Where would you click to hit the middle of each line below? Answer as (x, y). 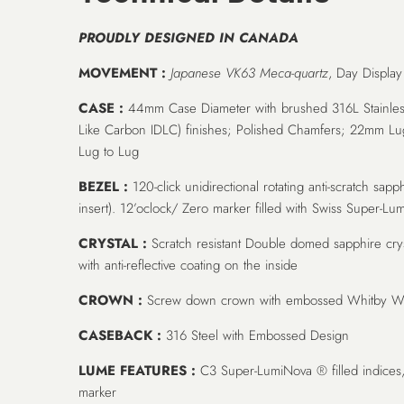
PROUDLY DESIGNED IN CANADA (189, 37)
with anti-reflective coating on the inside (188, 265)
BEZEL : (104, 186)
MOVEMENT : (123, 73)
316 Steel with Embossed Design (256, 335)
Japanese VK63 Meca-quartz (250, 73)
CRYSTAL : (113, 243)
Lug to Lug (109, 151)
